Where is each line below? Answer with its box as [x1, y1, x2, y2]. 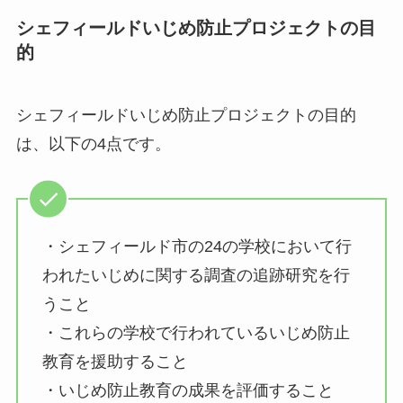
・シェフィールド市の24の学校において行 [41, 237, 352, 256]
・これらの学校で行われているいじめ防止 [41, 324, 350, 343]
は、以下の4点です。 [15, 134, 171, 153]
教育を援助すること [41, 353, 188, 372]
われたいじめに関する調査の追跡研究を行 [41, 266, 350, 285]
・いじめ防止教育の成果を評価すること [41, 381, 334, 400]
